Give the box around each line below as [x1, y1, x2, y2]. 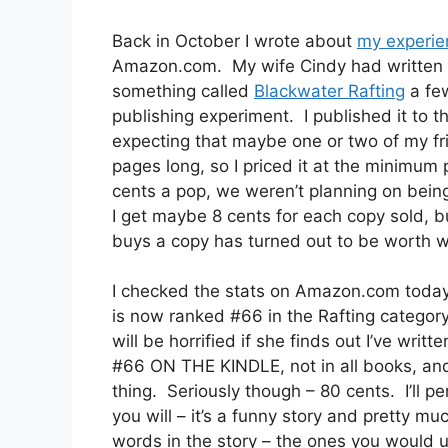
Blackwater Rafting [254, 80, 405, 101]
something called [112, 80, 254, 101]
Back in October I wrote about [112, 30, 357, 51]
